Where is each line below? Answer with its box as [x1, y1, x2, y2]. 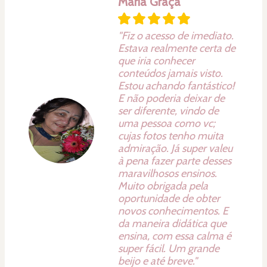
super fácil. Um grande [118, 241, 219, 255]
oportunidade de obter [118, 191, 220, 205]
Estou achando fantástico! [118, 79, 234, 92]
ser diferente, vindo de [118, 104, 219, 117]
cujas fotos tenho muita [118, 129, 223, 142]
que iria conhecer [118, 54, 195, 67]
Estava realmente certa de [118, 41, 235, 55]
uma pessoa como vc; [118, 116, 215, 130]
